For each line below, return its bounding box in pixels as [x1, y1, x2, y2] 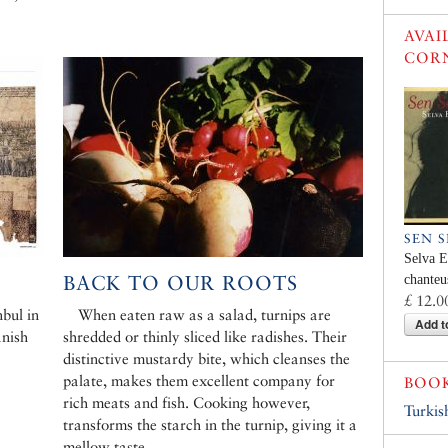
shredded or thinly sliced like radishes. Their [63, 328, 347, 346]
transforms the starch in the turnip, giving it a [63, 416, 357, 434]
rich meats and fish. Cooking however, [63, 394, 310, 412]
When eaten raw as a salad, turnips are [78, 306, 331, 324]
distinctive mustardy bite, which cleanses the [63, 350, 350, 368]
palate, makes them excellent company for [63, 372, 335, 390]
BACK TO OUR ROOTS [63, 271, 298, 296]
